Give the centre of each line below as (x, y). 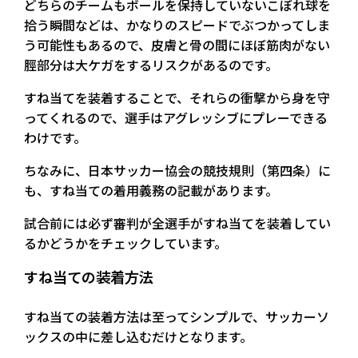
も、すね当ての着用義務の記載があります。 (151, 190)
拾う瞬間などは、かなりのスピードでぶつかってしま (177, 24)
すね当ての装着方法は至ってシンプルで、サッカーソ (177, 316)
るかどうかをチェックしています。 (125, 243)
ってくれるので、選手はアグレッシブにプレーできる (176, 117)
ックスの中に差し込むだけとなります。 (138, 336)
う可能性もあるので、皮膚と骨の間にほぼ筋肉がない (177, 44)
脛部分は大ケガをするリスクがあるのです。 (151, 64)
